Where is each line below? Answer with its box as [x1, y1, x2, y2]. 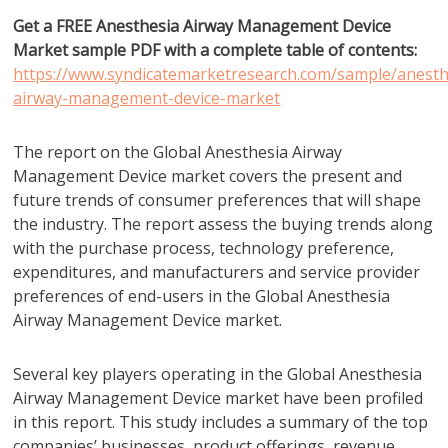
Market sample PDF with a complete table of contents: [13, 39, 418, 61]
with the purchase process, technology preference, [13, 237, 395, 259]
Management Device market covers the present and [13, 165, 403, 187]
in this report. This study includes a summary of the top [13, 411, 429, 433]
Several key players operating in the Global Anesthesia [13, 363, 423, 385]
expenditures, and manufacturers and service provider [13, 261, 421, 283]
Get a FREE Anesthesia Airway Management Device [13, 15, 392, 37]
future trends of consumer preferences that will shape [13, 189, 422, 211]
